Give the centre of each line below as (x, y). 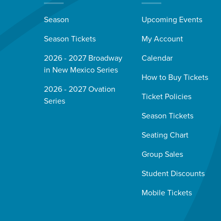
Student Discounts (173, 174)
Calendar (157, 58)
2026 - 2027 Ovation (79, 90)
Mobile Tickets (166, 193)
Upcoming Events (172, 20)
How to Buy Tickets (175, 78)
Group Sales (162, 155)
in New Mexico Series (81, 70)
